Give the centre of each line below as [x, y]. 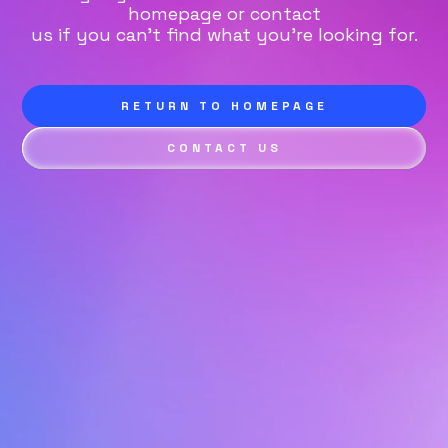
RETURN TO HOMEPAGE [224, 106]
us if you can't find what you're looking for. [224, 34]
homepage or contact [224, 13]
